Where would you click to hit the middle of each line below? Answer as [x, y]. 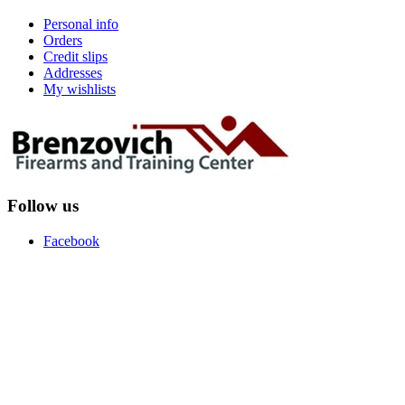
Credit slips [75, 57]
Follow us [43, 205]
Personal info [81, 24]
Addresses [73, 73]
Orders [63, 41]
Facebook [71, 240]
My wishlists [80, 89]
